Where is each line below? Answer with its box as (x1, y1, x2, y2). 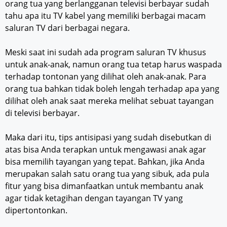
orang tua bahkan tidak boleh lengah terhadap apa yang (5, 83, 219, 95)
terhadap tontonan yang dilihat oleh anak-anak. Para (5, 71, 206, 83)
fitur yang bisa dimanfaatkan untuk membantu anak (5, 180, 203, 192)
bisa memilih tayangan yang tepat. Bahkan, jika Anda (5, 156, 205, 168)
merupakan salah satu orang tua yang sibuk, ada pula (5, 168, 209, 180)
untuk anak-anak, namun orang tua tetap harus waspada (5, 59, 222, 70)
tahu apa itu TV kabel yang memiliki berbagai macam (5, 10, 206, 22)
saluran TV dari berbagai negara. (5, 22, 130, 34)
